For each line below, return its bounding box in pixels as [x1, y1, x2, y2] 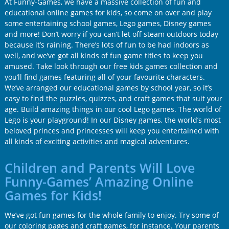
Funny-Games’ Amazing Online [4, 173, 193, 191]
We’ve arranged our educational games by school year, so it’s [4, 83, 212, 93]
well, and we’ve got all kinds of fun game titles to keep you [4, 51, 203, 61]
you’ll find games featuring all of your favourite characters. [4, 72, 205, 82]
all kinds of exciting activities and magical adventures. [4, 136, 190, 147]
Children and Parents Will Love [4, 159, 195, 177]
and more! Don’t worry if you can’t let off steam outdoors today [4, 29, 218, 39]
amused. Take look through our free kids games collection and [4, 61, 218, 72]
